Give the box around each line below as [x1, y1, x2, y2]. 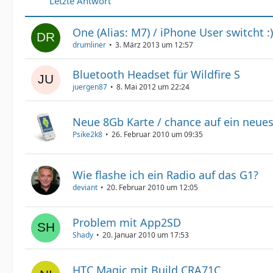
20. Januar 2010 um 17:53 [102, 230, 189, 240]
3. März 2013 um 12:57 [115, 40, 193, 50]
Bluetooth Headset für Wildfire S [73, 67, 240, 82]
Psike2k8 [73, 129, 102, 140]
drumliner [73, 40, 106, 50]
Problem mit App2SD [73, 215, 181, 230]
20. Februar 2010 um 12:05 [107, 182, 198, 193]
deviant [73, 182, 97, 193]
